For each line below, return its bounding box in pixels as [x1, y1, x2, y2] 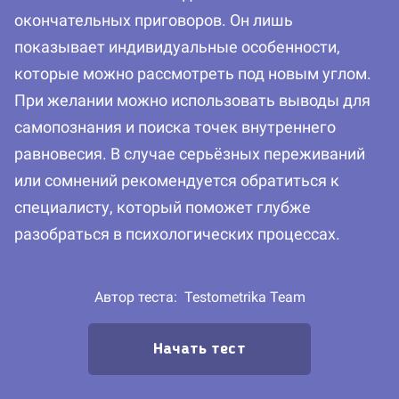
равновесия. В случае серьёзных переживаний [14, 144, 365, 164]
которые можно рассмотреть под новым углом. [14, 64, 371, 84]
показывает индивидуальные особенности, [14, 37, 340, 57]
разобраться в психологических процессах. [14, 224, 340, 244]
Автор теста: [94, 289, 184, 306]
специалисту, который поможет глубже [14, 198, 311, 217]
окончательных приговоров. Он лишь [14, 11, 293, 30]
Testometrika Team [183, 289, 305, 306]
